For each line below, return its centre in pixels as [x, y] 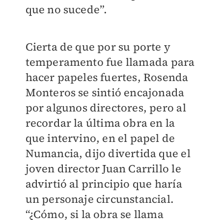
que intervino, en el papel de [100, 138]
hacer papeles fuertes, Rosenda [107, 77]
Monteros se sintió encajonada [105, 93]
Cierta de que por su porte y [98, 47]
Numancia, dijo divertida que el [108, 153]
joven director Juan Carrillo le [103, 169]
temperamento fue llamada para [110, 62]
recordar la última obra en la [100, 123]
